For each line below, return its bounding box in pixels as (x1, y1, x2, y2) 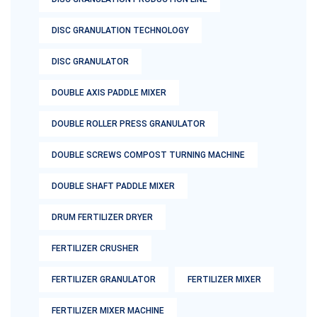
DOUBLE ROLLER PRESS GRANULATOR (52, 119, 205, 129)
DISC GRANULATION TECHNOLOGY (52, 25, 189, 35)
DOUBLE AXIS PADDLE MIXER (52, 88, 166, 98)
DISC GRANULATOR (52, 57, 129, 67)
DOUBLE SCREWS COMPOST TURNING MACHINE (52, 150, 245, 160)
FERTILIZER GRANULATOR (52, 275, 156, 284)
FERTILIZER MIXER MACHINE (52, 306, 164, 316)
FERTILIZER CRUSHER (52, 243, 139, 253)
